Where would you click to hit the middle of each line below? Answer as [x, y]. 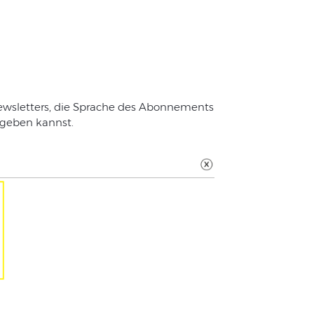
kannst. [53, 122]
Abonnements [176, 107]
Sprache [94, 107]
